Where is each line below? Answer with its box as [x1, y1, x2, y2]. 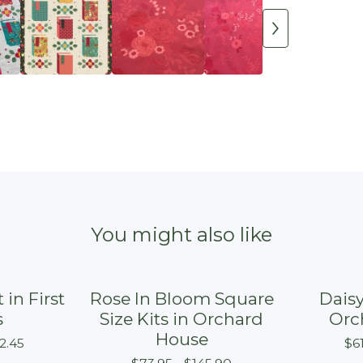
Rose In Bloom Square [89, 288, 274, 310]
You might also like [91, 223, 272, 247]
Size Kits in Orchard [100, 309, 263, 330]
